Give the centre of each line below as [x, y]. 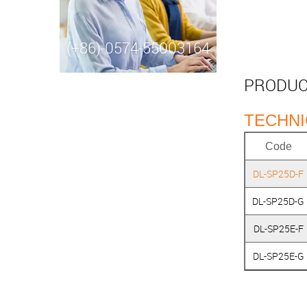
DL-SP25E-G [278, 256]
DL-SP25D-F [279, 174]
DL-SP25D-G [279, 201]
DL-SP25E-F [278, 229]
